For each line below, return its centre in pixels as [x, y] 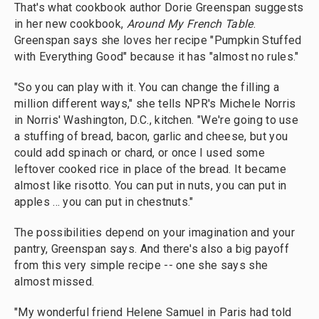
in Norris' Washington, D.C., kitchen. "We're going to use [157, 120]
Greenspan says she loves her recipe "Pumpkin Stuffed [158, 40]
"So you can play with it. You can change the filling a [147, 87]
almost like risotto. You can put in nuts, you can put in [151, 185]
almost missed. [54, 282]
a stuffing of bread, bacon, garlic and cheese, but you [151, 136]
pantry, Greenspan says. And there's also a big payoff [152, 249]
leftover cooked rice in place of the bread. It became [150, 169]
